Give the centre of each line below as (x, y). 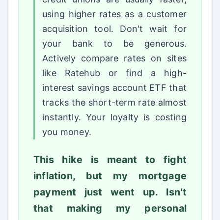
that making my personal (110, 208)
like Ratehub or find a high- (114, 73)
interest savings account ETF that (114, 88)
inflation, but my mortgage (110, 176)
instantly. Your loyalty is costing (114, 117)
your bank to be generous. (114, 44)
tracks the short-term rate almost (114, 103)
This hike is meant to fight (110, 160)
